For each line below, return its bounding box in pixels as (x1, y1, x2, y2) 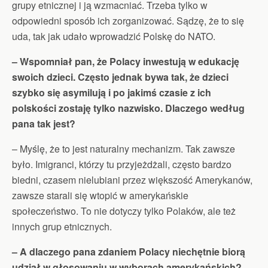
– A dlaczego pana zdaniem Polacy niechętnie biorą (12, 244, 245, 258)
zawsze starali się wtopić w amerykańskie (12, 188, 188, 202)
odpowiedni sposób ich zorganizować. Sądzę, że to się (12, 13, 244, 28)
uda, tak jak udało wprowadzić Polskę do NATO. (12, 29, 215, 43)
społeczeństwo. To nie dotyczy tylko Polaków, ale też (12, 203, 236, 218)
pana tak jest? (12, 116, 75, 130)
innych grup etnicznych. (12, 219, 112, 233)
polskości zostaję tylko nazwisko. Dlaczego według (12, 100, 245, 115)
